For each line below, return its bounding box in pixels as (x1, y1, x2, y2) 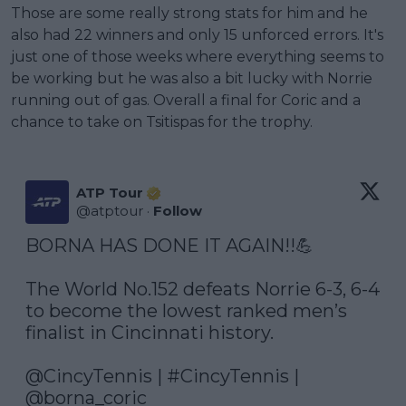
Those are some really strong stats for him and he (11, 5, 368, 23)
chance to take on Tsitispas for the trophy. (11, 113, 313, 131)
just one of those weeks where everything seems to (11, 48, 384, 66)
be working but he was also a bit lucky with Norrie (11, 70, 372, 88)
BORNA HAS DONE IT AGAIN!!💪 (25, 235, 314, 257)
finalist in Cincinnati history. (25, 322, 274, 344)
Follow (153, 202, 202, 220)
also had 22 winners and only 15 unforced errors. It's (11, 26, 383, 44)
